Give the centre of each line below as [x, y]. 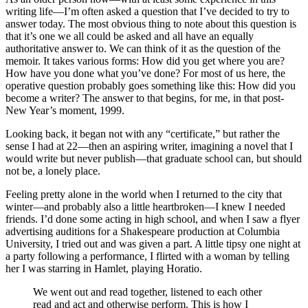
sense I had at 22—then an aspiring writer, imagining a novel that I [149, 146]
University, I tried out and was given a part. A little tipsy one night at [153, 243]
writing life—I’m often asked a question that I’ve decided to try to [147, 11]
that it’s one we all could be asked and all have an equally [130, 36]
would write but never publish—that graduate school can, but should [154, 158]
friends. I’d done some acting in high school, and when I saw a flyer [153, 219]
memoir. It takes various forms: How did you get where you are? [145, 60]
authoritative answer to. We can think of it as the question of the [143, 48]
